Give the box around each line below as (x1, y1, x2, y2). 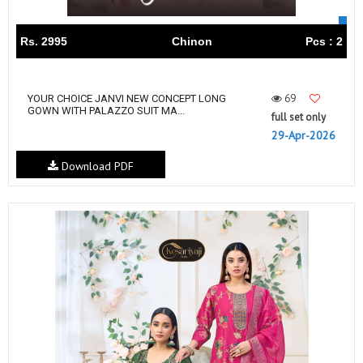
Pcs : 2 (305, 35, 343, 49)
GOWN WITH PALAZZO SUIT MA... (28, 105, 185, 117)
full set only (271, 110, 326, 125)
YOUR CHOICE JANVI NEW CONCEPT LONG (28, 92, 226, 105)
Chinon (171, 35, 212, 49)
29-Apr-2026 (271, 128, 335, 143)
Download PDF (58, 158, 134, 173)
